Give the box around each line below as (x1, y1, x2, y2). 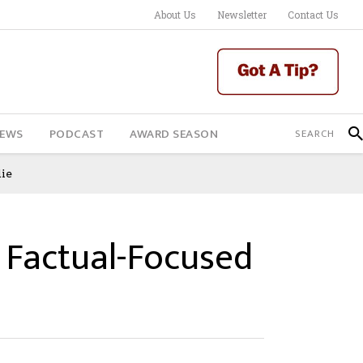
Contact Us (288, 8, 339, 21)
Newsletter (217, 8, 267, 21)
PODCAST (49, 123, 104, 144)
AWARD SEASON (130, 123, 218, 144)
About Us (154, 8, 196, 21)
